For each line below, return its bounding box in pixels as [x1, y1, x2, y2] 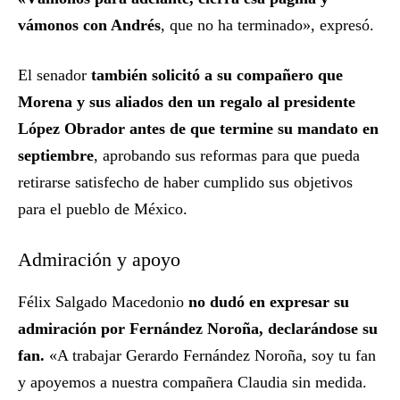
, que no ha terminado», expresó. [161, 16, 374, 35]
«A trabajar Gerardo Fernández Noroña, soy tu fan [45, 346, 376, 365]
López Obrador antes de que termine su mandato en [18, 120, 379, 138]
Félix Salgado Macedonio [18, 293, 188, 312]
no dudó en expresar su [188, 293, 349, 312]
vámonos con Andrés [18, 16, 161, 35]
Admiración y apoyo [18, 248, 180, 271]
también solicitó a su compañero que [87, 66, 343, 85]
